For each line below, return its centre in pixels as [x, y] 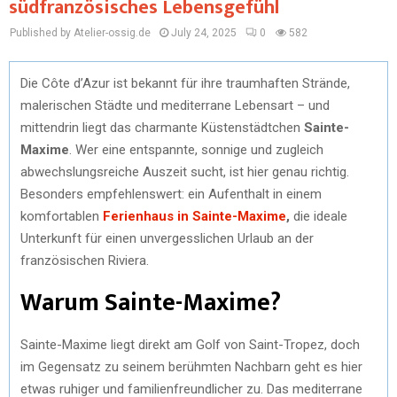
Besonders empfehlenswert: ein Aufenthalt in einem [171, 194]
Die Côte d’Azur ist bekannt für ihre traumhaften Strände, [185, 83]
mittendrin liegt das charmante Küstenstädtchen [162, 127]
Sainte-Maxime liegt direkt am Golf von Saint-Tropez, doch [190, 344]
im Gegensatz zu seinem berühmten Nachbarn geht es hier [191, 366]
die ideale [319, 216]
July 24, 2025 [204, 33]
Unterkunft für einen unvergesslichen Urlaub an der [167, 238]
